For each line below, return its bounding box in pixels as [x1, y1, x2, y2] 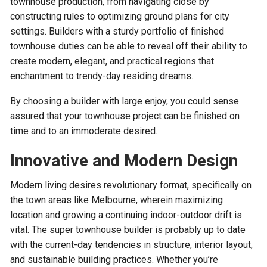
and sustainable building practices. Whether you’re [10, 254, 219, 266]
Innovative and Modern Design [10, 151, 238, 171]
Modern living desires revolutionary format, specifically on [10, 179, 252, 191]
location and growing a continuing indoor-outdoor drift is [10, 209, 243, 221]
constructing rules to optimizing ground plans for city [10, 11, 230, 23]
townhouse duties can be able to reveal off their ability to [10, 41, 248, 52]
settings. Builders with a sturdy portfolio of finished [10, 26, 225, 38]
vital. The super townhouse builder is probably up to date [10, 224, 246, 236]
